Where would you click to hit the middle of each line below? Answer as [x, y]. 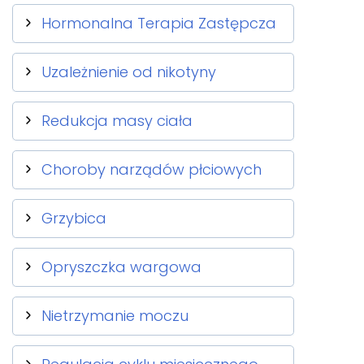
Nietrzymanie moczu [115, 316]
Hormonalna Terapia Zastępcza [159, 23]
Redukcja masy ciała [117, 121]
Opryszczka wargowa [121, 267]
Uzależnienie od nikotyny [129, 72]
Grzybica [74, 218]
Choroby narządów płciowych [152, 169]
